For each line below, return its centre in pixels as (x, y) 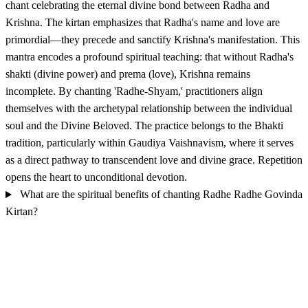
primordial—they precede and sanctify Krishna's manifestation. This (153, 40)
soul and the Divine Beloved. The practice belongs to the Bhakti (144, 126)
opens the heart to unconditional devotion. (96, 177)
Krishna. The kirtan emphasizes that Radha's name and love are (143, 23)
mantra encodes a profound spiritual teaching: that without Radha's (150, 57)
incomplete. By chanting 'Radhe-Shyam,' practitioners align (134, 91)
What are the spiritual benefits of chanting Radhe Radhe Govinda (161, 195)
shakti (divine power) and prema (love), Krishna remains (128, 74)
